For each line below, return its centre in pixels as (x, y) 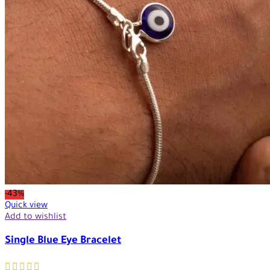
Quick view (26, 206)
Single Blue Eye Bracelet (63, 242)
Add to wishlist (36, 217)
